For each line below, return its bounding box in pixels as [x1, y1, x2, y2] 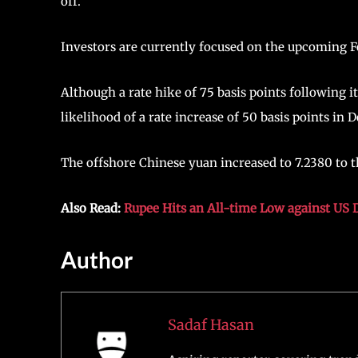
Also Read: [61, 200, 124, 216]
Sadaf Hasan [167, 316, 254, 335]
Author [61, 245, 133, 273]
